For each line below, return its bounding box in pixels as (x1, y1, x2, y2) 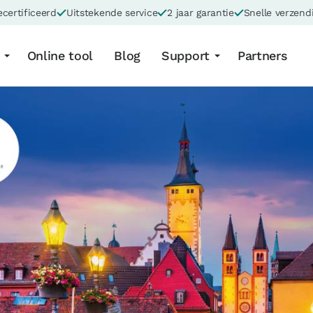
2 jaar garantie (167, 7, 234, 18)
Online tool (27, 48, 94, 63)
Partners (237, 48, 288, 63)
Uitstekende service (66, 7, 158, 18)
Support (161, 48, 210, 63)
